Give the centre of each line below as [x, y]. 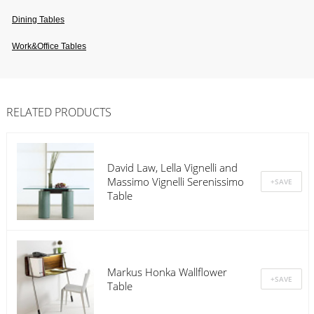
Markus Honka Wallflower [167, 272]
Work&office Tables [49, 46]
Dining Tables [38, 19]
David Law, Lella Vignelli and [172, 167]
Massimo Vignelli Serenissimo [175, 181]
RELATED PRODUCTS [59, 112]
